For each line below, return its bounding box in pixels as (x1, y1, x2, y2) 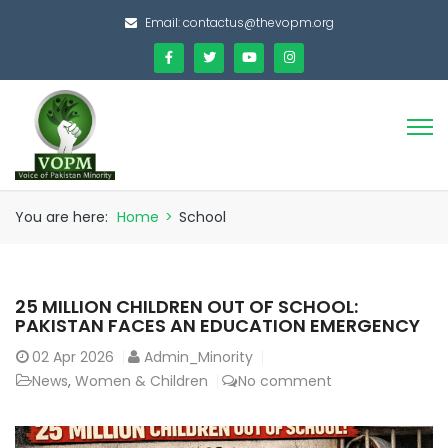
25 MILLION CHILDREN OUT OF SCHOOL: (15, 293, 358, 319)
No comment (238, 370, 332, 391)
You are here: (15, 206, 108, 227)
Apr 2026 (53, 346, 114, 367)
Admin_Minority (144, 346, 253, 367)
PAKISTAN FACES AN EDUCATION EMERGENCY (15, 312, 420, 338)
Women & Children (75, 370, 208, 391)
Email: (145, 14, 183, 31)
